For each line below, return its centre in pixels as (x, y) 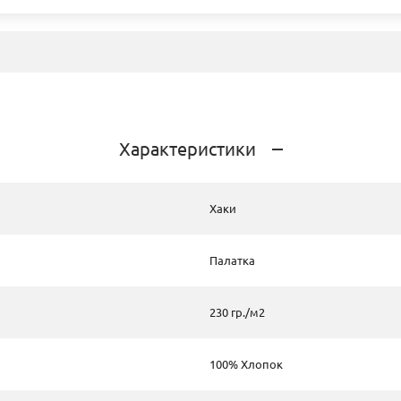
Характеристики (187, 149)
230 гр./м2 (237, 312)
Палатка (232, 260)
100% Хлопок (246, 364)
